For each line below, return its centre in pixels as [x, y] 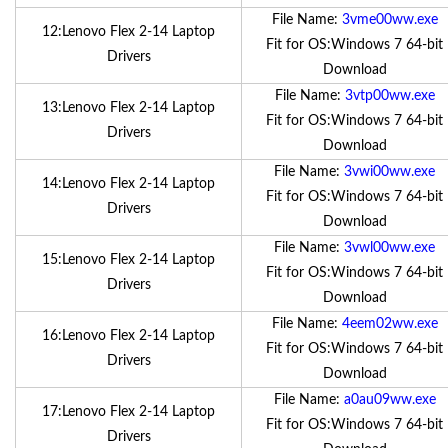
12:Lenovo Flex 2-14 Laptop [128, 32]
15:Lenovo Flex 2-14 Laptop [128, 260]
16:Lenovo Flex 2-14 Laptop [128, 336]
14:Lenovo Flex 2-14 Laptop [128, 184]
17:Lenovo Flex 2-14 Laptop [128, 412]
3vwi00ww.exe [389, 172]
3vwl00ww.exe [389, 248]
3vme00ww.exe [389, 20]
